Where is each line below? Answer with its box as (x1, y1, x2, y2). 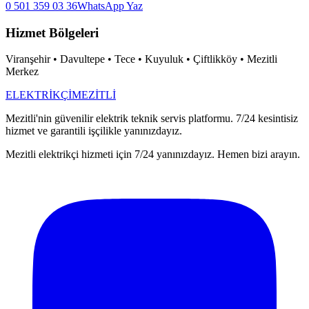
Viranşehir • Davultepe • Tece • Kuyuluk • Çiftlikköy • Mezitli (6, 53, 277, 66)
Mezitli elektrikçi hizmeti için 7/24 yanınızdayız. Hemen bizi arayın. (6, 148, 300, 161)
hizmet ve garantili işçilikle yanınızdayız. (6, 125, 182, 137)
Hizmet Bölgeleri (6, 25, 99, 40)
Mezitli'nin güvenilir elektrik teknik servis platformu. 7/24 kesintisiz (6, 112, 298, 125)
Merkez (6, 66, 39, 78)
